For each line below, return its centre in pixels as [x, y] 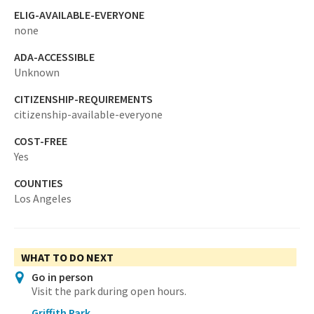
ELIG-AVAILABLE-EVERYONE [79, 15]
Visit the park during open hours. [109, 291]
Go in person [62, 277]
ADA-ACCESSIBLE [54, 57]
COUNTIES [39, 183]
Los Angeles [43, 198]
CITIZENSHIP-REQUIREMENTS [83, 99]
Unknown [37, 72]
